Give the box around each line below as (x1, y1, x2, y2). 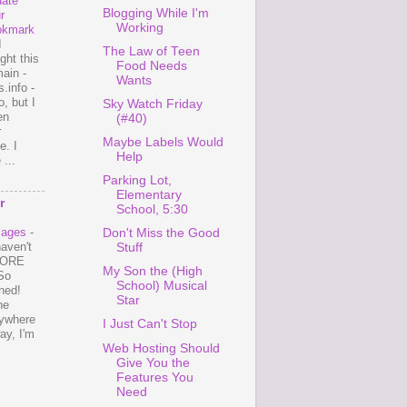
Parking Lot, (102, 174, 172, 187)
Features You (115, 370, 194, 384)
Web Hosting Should (102, 341, 220, 355)
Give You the (115, 355, 190, 370)
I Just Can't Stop (102, 317, 197, 332)
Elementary (115, 188, 182, 202)
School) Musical (115, 279, 207, 293)
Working (115, 20, 164, 35)
